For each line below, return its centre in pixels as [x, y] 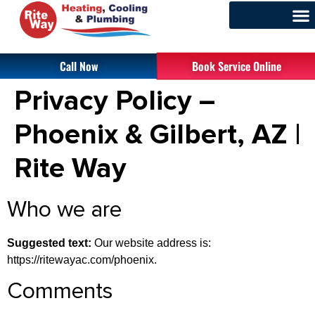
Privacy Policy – [115, 101]
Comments [60, 292]
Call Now [79, 66]
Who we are [64, 210]
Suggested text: [51, 243]
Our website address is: [153, 243]
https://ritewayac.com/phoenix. [82, 260]
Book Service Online [236, 66]
